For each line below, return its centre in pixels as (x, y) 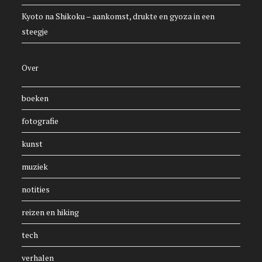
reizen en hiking (51, 212)
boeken (35, 98)
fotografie (40, 121)
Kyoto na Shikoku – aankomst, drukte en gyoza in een (118, 16)
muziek (35, 167)
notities (36, 189)
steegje (35, 32)
